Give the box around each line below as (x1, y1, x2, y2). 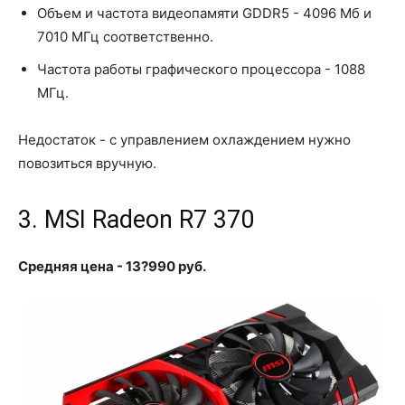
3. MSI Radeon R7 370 (18, 204, 254, 234)
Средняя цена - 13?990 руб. (18, 257, 206, 275)
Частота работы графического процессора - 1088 (37, 60, 365, 78)
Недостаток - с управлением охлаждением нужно (18, 130, 351, 148)
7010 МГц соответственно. (37, 27, 213, 45)
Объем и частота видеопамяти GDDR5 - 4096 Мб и (37, 4, 372, 22)
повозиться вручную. (18, 154, 156, 172)
